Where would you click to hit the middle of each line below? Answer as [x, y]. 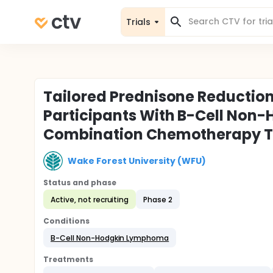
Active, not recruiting [90, 199]
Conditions [66, 221]
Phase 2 [158, 199]
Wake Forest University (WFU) [137, 161]
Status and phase [80, 183]
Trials [138, 22]
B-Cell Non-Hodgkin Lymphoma [110, 238]
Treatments [68, 259]
